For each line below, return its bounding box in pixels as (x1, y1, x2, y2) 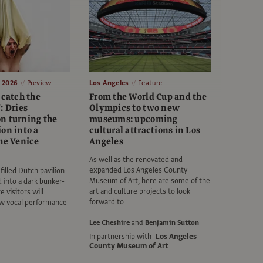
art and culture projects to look (89, 186, 190, 197)
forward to (89, 197, 124, 208)
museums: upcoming (89, 113, 178, 126)
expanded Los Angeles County (89, 165, 187, 176)
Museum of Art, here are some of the (89, 176, 210, 187)
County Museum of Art (89, 241, 168, 252)
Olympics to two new (89, 102, 180, 115)
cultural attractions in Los (89, 124, 201, 137)
